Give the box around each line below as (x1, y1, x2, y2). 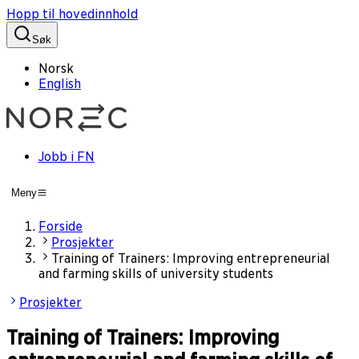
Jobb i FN (38, 149, 95, 164)
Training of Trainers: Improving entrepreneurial (51, 251, 330, 267)
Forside (38, 219, 83, 235)
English (38, 76, 81, 91)
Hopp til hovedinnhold (6, 6, 138, 22)
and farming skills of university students (38, 266, 273, 282)
